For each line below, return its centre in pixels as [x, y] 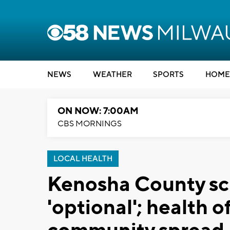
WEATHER [112, 75]
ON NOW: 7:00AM [98, 111]
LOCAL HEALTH [83, 159]
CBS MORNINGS [90, 124]
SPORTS [168, 75]
